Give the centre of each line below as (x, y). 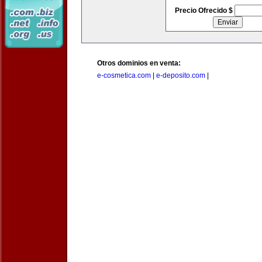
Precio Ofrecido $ (204, 11)
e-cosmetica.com (124, 75)
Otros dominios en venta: (139, 63)
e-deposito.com (181, 75)
